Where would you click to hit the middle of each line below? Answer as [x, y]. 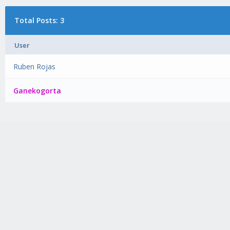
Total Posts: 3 [39, 20]
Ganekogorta [37, 91]
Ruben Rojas [35, 66]
